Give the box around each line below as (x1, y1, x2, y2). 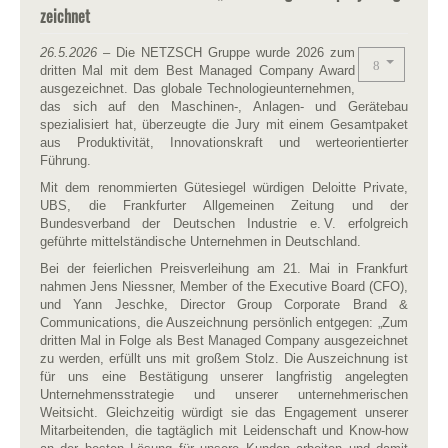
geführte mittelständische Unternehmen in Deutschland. (40, 233, 364, 249)
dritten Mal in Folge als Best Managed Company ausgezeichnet (40, 332, 408, 348)
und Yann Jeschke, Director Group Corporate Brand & (40, 296, 408, 312)
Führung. (40, 152, 91, 168)
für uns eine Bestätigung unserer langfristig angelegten (40, 368, 408, 384)
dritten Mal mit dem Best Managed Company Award (40, 62, 355, 78)
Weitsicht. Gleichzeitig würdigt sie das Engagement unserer (40, 404, 408, 420)
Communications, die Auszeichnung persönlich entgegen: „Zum (40, 314, 408, 330)
